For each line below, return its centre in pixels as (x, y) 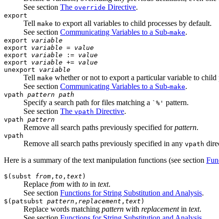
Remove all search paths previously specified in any (104, 143)
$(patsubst (25, 201)
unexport (22, 69)
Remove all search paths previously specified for (99, 127)
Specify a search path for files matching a (88, 102)
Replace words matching (63, 209)
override (90, 7)
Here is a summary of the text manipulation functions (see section (105, 160)
